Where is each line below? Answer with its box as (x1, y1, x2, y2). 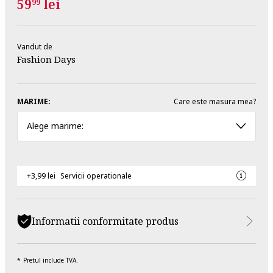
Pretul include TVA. (23, 255, 78, 264)
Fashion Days (17, 52, 76, 65)
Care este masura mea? (174, 96, 256, 107)
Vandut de (17, 41, 52, 52)
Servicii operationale (60, 170, 132, 181)
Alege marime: (27, 120, 83, 132)
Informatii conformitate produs (32, 214, 179, 228)
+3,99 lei (27, 170, 55, 181)
